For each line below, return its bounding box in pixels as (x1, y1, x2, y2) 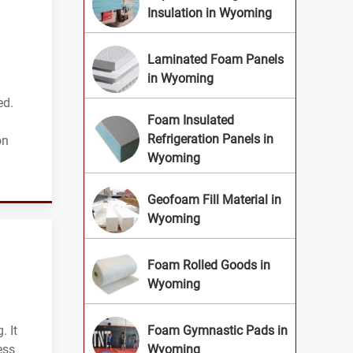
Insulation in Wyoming (147, 6, 272, 20)
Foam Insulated (147, 113, 234, 128)
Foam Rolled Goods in (147, 258, 270, 273)
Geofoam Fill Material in (147, 192, 281, 207)
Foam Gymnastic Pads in (147, 323, 288, 338)
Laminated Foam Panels (147, 52, 284, 67)
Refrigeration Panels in (147, 132, 273, 147)
